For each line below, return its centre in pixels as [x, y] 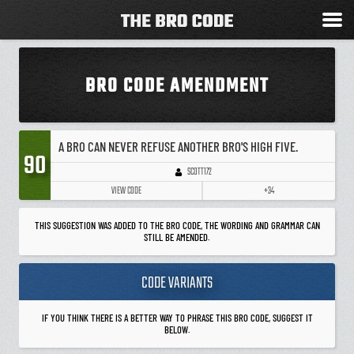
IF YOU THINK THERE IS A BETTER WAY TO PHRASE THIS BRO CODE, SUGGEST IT [177, 318]
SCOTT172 [199, 172]
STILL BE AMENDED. [177, 237]
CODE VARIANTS [177, 283]
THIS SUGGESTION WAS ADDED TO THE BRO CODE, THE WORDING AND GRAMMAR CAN [177, 225]
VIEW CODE [126, 191]
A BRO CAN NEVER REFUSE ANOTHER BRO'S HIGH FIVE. [178, 146]
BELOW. [177, 330]
